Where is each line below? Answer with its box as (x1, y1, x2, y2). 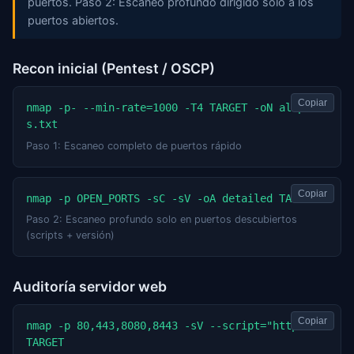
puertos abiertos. (28, 13, 119, 28)
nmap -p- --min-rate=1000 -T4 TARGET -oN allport (26, 101, 323, 115)
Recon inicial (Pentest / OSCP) (13, 60, 215, 77)
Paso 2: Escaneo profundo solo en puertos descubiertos (26, 213, 297, 225)
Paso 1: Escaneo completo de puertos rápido (26, 139, 242, 152)
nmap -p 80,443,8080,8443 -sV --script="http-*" (26, 318, 317, 332)
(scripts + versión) (26, 228, 115, 241)
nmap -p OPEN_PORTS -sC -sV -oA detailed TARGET (26, 191, 317, 205)
